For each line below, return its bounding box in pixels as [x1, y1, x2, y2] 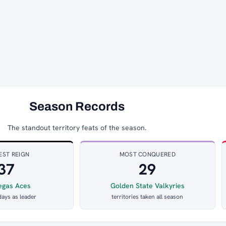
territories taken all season [111, 193, 184, 201]
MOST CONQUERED [119, 150, 176, 159]
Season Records [29, 100, 125, 114]
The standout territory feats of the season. [7, 123, 146, 133]
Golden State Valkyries [110, 181, 185, 191]
